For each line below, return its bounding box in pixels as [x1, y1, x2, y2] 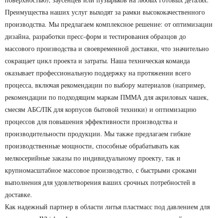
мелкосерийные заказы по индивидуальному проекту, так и [5, 153, 181, 163]
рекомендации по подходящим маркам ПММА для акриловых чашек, [5, 92, 209, 102]
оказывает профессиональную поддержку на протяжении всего [5, 68, 191, 77]
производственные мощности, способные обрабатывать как [5, 141, 180, 150]
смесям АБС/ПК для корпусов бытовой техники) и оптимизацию [5, 105, 196, 114]
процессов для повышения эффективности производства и [5, 117, 178, 126]
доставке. [5, 190, 32, 199]
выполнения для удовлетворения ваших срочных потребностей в [5, 178, 196, 187]
